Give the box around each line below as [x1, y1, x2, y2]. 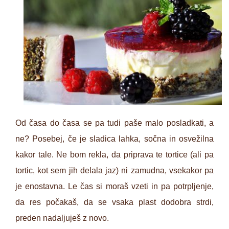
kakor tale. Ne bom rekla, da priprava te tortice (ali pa [15, 150, 214, 159]
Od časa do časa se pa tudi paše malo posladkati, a [15, 118, 214, 127]
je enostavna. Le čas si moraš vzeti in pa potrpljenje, [15, 181, 214, 191]
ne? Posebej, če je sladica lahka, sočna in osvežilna [15, 134, 214, 143]
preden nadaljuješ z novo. [15, 213, 109, 222]
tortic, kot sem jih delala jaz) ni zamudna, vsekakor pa [15, 166, 214, 175]
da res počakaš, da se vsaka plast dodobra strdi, [15, 197, 214, 207]
